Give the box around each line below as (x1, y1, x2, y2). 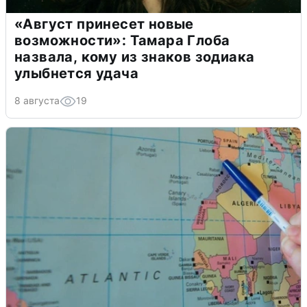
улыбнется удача (14, 64, 138, 82)
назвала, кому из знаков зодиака (14, 48, 255, 65)
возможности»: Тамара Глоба (14, 32, 230, 49)
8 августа (14, 94, 60, 106)
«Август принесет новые (14, 15, 194, 32)
